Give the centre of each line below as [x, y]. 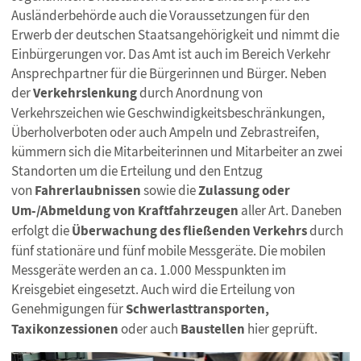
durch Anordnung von [200, 92]
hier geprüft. [281, 328]
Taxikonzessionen [65, 329]
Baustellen [213, 329]
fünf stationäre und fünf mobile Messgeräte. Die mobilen [168, 250]
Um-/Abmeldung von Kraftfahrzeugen [125, 210]
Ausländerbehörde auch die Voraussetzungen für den [160, 15]
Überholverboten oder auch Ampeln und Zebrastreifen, [165, 132]
